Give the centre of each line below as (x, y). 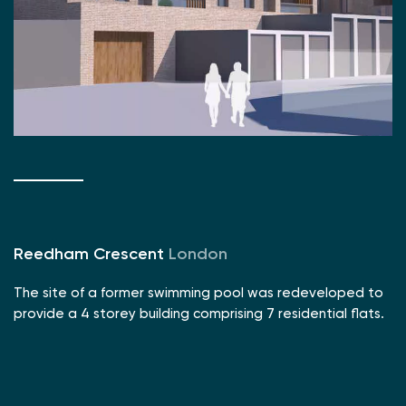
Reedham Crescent (91, 255)
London (198, 255)
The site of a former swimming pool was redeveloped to (198, 293)
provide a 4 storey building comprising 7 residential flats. (199, 314)
